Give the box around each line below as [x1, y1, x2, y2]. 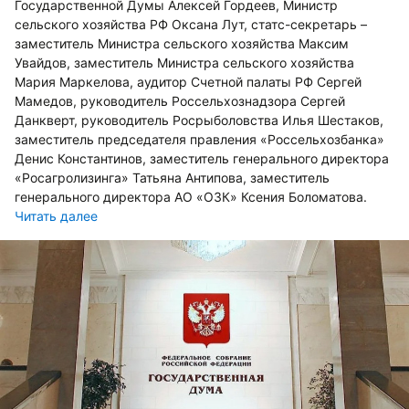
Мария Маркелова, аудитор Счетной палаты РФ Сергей [15, 73, 362, 89]
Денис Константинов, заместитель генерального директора [15, 150, 389, 166]
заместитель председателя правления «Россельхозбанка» [15, 131, 384, 147]
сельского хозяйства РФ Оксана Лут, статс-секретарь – [15, 16, 367, 32]
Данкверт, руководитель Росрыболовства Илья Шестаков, [15, 111, 383, 128]
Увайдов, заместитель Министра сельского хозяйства [15, 54, 354, 70]
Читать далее [15, 207, 98, 224]
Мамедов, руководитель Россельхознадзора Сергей [15, 92, 345, 109]
